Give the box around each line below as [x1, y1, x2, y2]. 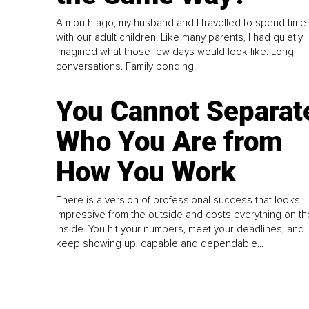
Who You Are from [56, 126, 283, 159]
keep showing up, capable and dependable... [56, 237, 264, 250]
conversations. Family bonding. [56, 60, 197, 73]
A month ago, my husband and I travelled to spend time [56, 17, 307, 30]
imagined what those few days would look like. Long [56, 46, 295, 59]
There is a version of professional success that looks [56, 194, 301, 207]
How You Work [56, 156, 237, 189]
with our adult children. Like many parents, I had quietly [56, 31, 303, 44]
